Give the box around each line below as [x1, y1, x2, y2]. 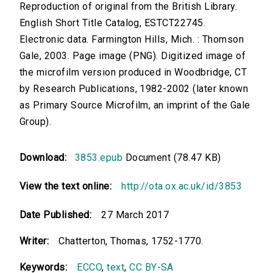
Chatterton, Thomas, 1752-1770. [58, 235, 204, 247]
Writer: [19, 235, 49, 247]
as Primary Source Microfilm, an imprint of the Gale [19, 99, 250, 112]
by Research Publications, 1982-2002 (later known [19, 83, 249, 95]
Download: [19, 152, 73, 164]
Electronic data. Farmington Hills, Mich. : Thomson [19, 34, 244, 46]
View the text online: [19, 180, 112, 193]
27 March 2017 [101, 209, 169, 221]
